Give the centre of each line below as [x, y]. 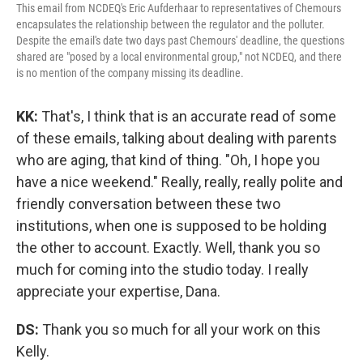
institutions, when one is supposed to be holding [171, 225]
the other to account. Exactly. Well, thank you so [168, 247]
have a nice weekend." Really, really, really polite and [179, 181]
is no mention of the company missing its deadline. [130, 73]
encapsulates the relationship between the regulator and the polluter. [171, 24]
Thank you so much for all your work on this [181, 329]
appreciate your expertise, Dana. [118, 291]
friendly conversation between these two [148, 203]
